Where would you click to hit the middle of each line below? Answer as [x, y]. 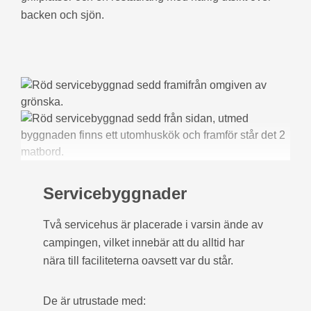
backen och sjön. [62, 15]
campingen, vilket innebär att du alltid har [144, 242]
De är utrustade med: [94, 301]
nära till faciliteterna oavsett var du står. [138, 260]
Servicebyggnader [115, 193]
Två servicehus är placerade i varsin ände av [153, 224]
